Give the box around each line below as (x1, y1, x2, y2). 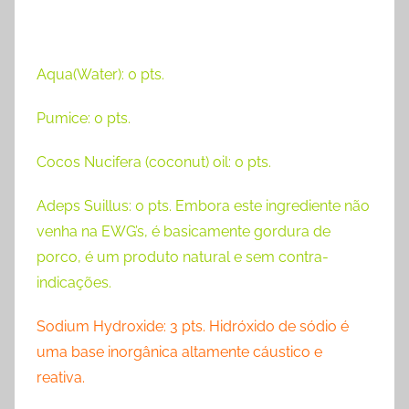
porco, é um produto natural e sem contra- (37, 247, 329, 266)
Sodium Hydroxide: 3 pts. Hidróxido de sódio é (37, 317, 349, 335)
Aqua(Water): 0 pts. (37, 65, 164, 83)
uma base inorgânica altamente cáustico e (37, 342, 322, 361)
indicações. (37, 273, 111, 291)
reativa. (37, 368, 85, 386)
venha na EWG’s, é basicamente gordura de (37, 222, 330, 240)
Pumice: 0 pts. (37, 109, 131, 127)
